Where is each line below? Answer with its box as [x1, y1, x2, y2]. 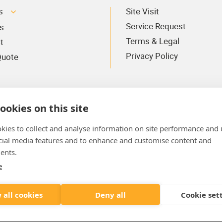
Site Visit [126, 5, 159, 17]
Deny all [95, 189, 126, 200]
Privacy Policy [126, 50, 178, 62]
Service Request [126, 20, 186, 32]
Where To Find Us [107, 178, 200, 194]
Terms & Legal [126, 35, 179, 47]
